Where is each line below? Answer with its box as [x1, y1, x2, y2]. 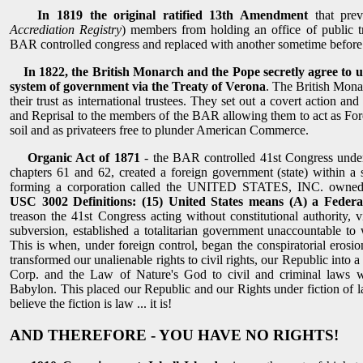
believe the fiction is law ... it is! [10, 296, 172, 310]
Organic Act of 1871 [27, 150, 140, 164]
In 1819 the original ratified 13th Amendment [37, 7, 309, 22]
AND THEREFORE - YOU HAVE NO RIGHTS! [10, 326, 339, 344]
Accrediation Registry [10, 22, 122, 36]
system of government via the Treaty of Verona [10, 79, 266, 93]
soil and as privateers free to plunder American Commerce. [10, 122, 309, 137]
